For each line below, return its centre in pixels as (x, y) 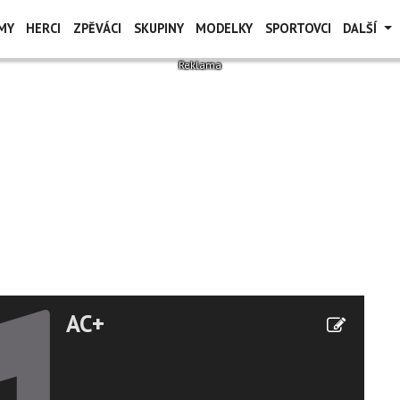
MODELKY (225, 28)
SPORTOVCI (298, 28)
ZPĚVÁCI (97, 28)
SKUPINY (158, 28)
